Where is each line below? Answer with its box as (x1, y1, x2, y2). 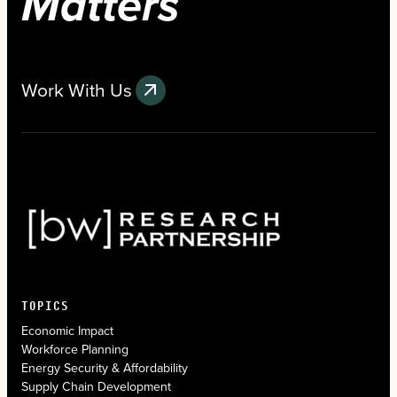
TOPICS (21, 294, 69, 316)
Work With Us (21, 76, 132, 104)
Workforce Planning (21, 340, 128, 359)
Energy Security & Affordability (21, 359, 188, 378)
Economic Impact (21, 322, 113, 340)
